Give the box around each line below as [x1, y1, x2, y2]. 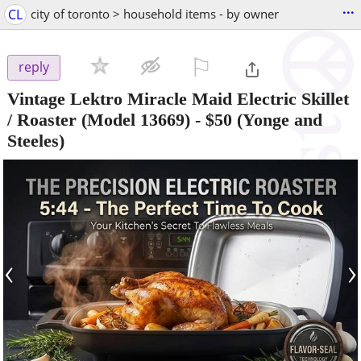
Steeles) [7, 130, 64, 151]
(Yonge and [232, 109, 322, 130]
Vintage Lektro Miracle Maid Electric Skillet [7, 88, 349, 109]
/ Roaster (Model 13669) [7, 109, 190, 130]
